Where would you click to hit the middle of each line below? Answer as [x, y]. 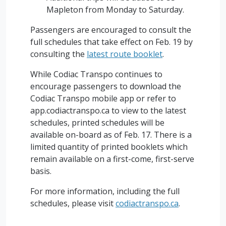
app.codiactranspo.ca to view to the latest [108, 110]
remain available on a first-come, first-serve [112, 159]
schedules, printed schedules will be [97, 123]
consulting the [59, 54]
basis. [42, 171]
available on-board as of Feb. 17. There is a [111, 135]
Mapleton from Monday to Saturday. [116, 10]
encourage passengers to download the [106, 86]
